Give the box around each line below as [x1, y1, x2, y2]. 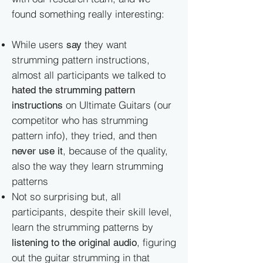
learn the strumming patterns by [12, 221, 153, 233]
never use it [12, 145, 63, 157]
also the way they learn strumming [12, 160, 163, 172]
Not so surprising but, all [12, 190, 121, 203]
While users [12, 38, 66, 50]
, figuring [137, 236, 176, 248]
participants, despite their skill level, [12, 205, 172, 218]
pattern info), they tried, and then [12, 129, 157, 141]
